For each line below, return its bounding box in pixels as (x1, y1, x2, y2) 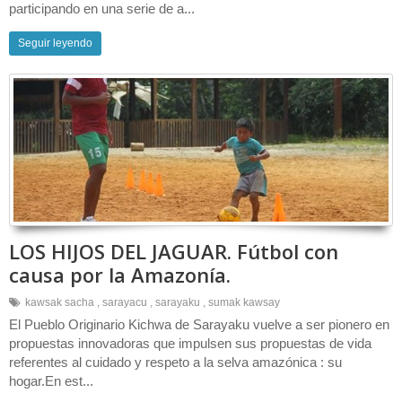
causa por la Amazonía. (9, 261, 231, 288)
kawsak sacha (25, 296, 94, 309)
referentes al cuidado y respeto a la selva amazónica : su (9, 354, 342, 370)
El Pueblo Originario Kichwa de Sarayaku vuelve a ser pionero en (9, 317, 389, 332)
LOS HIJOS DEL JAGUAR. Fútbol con (9, 238, 338, 265)
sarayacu (102, 296, 147, 309)
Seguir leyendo (18, 37, 92, 49)
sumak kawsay (208, 296, 280, 309)
